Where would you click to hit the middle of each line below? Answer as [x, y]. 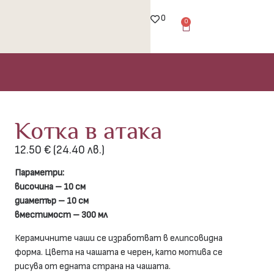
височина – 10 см [50, 187]
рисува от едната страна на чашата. [93, 266]
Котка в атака [89, 131]
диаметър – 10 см [52, 201]
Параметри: [40, 173]
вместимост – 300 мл [61, 215]
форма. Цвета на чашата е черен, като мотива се [119, 252]
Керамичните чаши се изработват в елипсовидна [119, 238]
